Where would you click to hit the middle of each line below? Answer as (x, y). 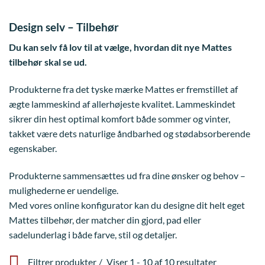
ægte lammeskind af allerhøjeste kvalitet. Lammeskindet (122, 104)
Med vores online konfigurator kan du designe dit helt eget (127, 205)
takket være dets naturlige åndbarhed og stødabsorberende (130, 133)
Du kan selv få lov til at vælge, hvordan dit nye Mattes (120, 47)
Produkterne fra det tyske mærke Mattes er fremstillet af (123, 89)
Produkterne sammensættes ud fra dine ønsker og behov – (127, 175)
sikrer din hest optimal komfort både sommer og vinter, (119, 119)
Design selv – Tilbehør (64, 27)
